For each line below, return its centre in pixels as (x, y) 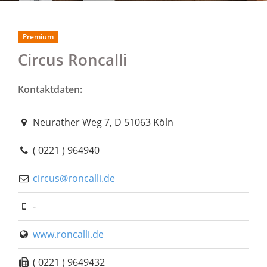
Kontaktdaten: (50, 89)
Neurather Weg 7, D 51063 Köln (102, 122)
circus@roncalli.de (74, 178)
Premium (38, 37)
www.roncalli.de (68, 234)
